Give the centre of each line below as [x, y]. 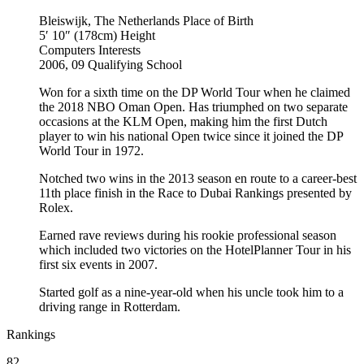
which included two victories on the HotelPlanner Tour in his [195, 250]
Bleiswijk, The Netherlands [109, 21]
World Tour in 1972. [91, 151]
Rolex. [56, 208]
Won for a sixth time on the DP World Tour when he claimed [195, 93]
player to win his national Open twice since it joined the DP [191, 136]
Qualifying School [135, 65]
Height [138, 36]
